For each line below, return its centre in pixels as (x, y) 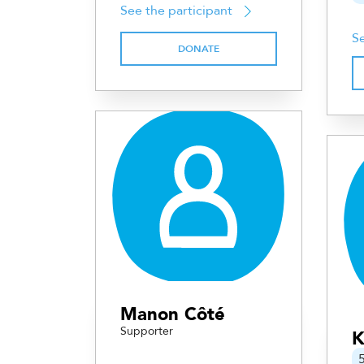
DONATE (199, 49)
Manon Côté (173, 315)
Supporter (147, 331)
